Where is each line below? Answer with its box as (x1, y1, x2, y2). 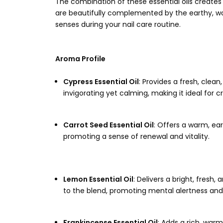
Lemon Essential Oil (63, 174, 133, 184)
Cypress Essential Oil (63, 77, 139, 87)
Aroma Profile (55, 54, 106, 64)
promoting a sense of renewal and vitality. (63, 131, 210, 141)
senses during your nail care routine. (55, 19, 181, 29)
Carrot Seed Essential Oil (63, 119, 154, 130)
